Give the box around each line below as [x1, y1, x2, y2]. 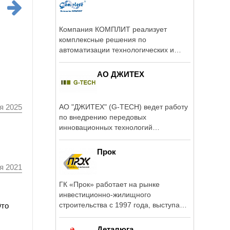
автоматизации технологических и [59, 45, 174, 54]
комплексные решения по [59, 35, 146, 44]
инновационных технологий [59, 123, 152, 131]
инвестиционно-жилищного [59, 190, 151, 199]
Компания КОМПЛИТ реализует [59, 25, 167, 33]
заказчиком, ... [59, 210, 107, 219]
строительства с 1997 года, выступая [59, 200, 184, 209]
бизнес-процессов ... [59, 55, 128, 64]
